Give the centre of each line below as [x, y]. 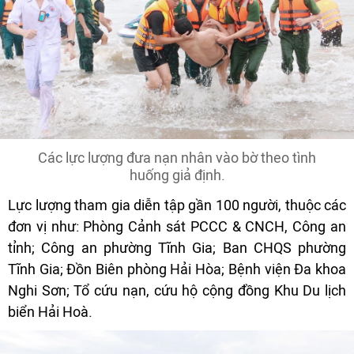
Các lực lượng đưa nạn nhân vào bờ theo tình [177, 158]
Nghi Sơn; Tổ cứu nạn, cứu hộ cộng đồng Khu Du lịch [177, 291]
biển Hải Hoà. [50, 312]
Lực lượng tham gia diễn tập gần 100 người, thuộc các [177, 205]
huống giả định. [177, 175]
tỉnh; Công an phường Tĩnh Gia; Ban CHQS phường [177, 248]
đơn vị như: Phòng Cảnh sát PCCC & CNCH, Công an [177, 227]
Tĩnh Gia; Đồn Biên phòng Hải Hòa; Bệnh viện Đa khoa [177, 269]
